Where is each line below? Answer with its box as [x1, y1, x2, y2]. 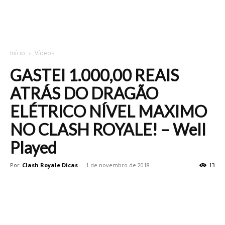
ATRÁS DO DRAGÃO [10, 83, 158, 103]
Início [10, 49, 25, 57]
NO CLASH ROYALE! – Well [10, 120, 206, 139]
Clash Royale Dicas [22, 161, 78, 169]
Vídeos [35, 49, 54, 57]
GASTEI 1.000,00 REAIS [10, 65, 179, 85]
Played [10, 138, 56, 157]
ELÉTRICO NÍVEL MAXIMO [10, 101, 207, 121]
